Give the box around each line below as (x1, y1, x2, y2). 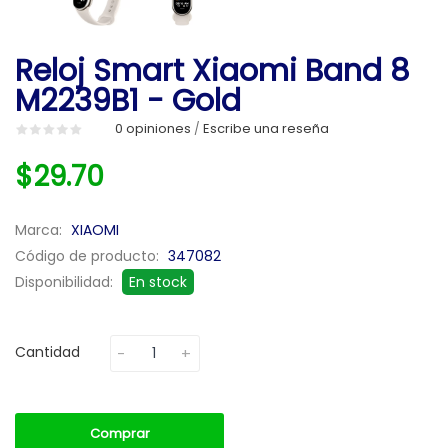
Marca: (15, 219, 66, 240)
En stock (129, 271, 187, 292)
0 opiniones (115, 118, 191, 138)
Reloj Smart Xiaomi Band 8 (15, 49, 410, 92)
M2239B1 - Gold (15, 79, 241, 122)
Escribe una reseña (203, 118, 329, 138)
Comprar (89, 423, 150, 443)
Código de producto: (15, 245, 163, 266)
